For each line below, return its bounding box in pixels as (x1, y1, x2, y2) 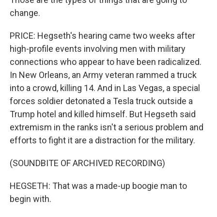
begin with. (10, 194, 51, 204)
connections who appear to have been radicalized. (10, 57, 201, 67)
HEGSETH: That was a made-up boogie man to (10, 181, 187, 191)
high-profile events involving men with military (10, 44, 186, 54)
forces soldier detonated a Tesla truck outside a (10, 96, 193, 106)
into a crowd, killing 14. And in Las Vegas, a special (10, 83, 200, 93)
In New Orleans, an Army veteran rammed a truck (10, 70, 197, 80)
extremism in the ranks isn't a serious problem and (10, 122, 203, 132)
